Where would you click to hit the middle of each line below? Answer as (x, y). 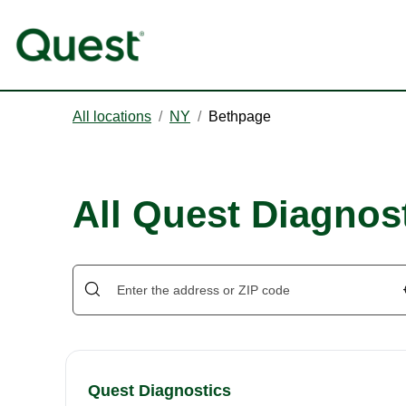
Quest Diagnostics (159, 391)
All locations (112, 117)
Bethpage (240, 117)
